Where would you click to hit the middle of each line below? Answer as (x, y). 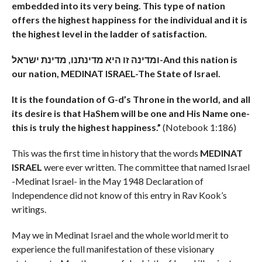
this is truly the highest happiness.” (87, 127)
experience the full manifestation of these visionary (113, 249)
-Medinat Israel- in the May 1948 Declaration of (107, 181)
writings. (29, 209)
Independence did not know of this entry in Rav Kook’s (119, 195)
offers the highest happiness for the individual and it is (129, 19)
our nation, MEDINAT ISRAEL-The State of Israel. (116, 73)
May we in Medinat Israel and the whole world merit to (120, 235)
